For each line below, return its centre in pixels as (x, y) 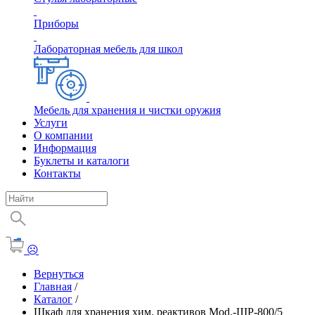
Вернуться (59, 274)
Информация (65, 148)
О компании (63, 135)
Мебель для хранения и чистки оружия (127, 110)
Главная (53, 287)
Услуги (51, 123)
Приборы (56, 24)
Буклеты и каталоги (82, 161)
